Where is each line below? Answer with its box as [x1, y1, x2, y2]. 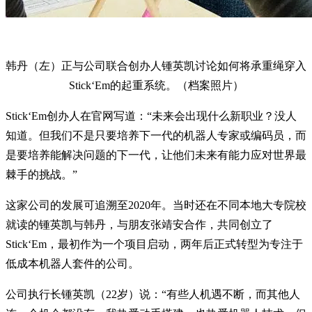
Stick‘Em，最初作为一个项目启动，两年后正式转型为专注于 [6, 238, 303, 251]
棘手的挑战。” [6, 169, 77, 181]
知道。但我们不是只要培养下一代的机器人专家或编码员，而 [6, 130, 306, 142]
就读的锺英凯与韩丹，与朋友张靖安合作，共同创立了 [6, 219, 273, 231]
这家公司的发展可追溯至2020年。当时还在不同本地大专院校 [6, 199, 306, 212]
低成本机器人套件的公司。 [6, 258, 139, 270]
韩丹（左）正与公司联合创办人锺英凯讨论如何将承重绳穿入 [6, 60, 306, 72]
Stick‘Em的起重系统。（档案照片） [68, 79, 244, 92]
